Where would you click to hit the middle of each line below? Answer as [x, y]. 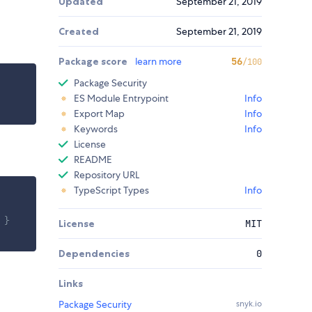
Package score [94, 62]
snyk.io [249, 304]
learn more [158, 62]
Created [79, 32]
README [93, 160]
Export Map [99, 114]
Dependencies [94, 254]
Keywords [96, 129]
